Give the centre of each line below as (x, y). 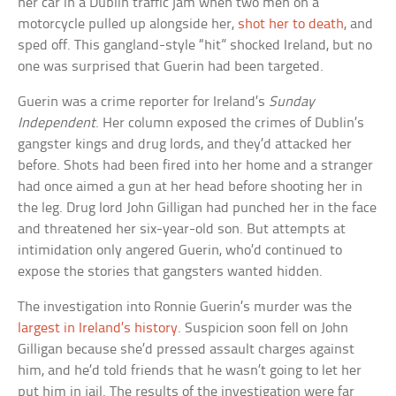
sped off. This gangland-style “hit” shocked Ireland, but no (195, 46)
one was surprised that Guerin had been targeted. (171, 67)
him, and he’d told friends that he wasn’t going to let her (190, 371)
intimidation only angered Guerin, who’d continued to (180, 251)
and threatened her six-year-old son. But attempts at (182, 230)
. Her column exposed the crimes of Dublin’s (230, 124)
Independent (57, 124)
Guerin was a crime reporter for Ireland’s (144, 103)
